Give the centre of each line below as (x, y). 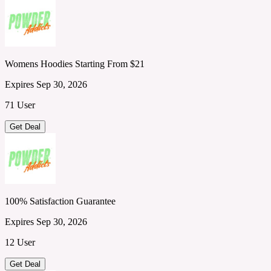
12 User (20, 242)
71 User (20, 105)
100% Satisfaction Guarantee (60, 201)
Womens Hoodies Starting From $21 (75, 64)
